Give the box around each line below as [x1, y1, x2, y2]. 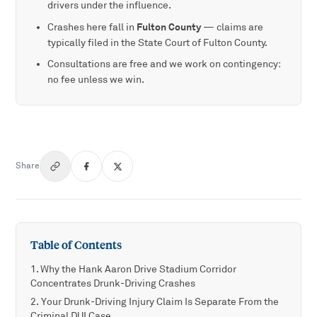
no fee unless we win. [47, 74, 145, 86]
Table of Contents [30, 238, 122, 253]
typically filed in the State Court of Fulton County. [47, 37, 268, 50]
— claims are [201, 21, 264, 34]
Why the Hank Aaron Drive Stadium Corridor [40, 263, 237, 276]
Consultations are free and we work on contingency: [47, 58, 282, 71]
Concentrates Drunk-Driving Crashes [30, 277, 196, 290]
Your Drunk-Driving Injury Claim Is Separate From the [41, 296, 279, 309]
